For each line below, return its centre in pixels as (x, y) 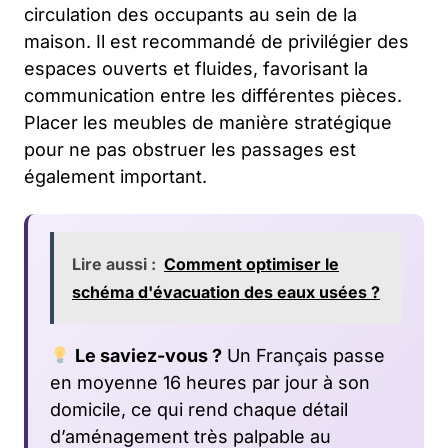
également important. (115, 177)
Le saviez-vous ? (146, 356)
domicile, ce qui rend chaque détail (199, 410)
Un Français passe (303, 356)
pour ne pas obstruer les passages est (190, 150)
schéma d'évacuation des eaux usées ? (226, 292)
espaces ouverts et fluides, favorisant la (196, 69)
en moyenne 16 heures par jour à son (210, 383)
